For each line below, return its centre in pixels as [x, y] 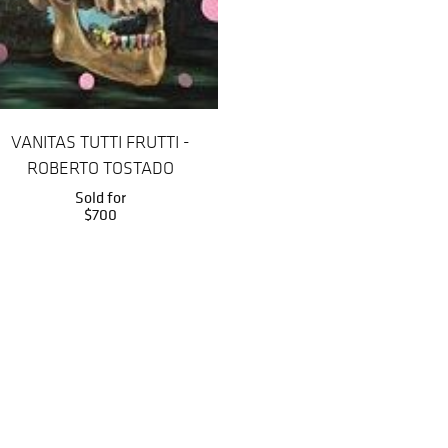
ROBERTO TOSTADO [101, 168]
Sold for [101, 197]
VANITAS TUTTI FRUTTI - [101, 142]
